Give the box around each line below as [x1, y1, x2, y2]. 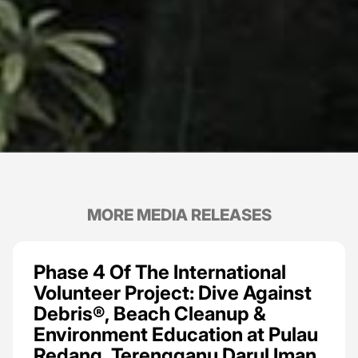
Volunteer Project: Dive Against [33, 280, 312, 304]
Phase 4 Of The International [33, 260, 286, 284]
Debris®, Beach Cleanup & [33, 301, 266, 325]
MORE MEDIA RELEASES [86, 205, 272, 225]
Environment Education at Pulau [33, 322, 318, 346]
